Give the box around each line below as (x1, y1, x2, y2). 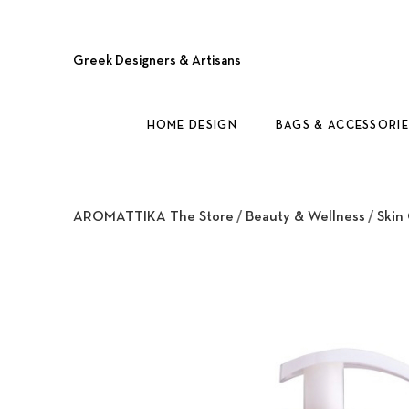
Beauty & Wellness (246, 210, 365, 225)
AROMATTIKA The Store (73, 210, 234, 225)
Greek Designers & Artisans (73, 53, 241, 68)
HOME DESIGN (146, 120, 237, 131)
